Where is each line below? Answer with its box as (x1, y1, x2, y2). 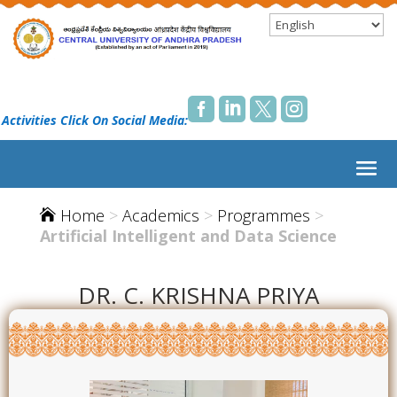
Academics (121, 204, 199, 226)
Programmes (216, 204, 310, 226)
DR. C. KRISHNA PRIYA (77, 278, 319, 311)
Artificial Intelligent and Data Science (39, 224, 337, 246)
